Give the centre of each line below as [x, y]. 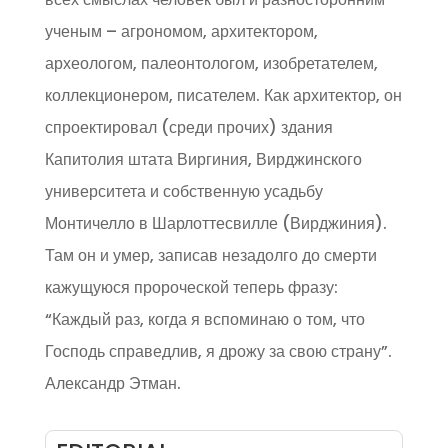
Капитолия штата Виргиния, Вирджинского [203, 159]
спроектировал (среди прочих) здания [188, 127]
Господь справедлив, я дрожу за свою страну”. [218, 351]
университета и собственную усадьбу [183, 191]
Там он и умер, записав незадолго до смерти [210, 255]
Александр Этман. [112, 383]
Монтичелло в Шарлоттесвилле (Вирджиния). [215, 223]
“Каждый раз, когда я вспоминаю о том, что [204, 319]
